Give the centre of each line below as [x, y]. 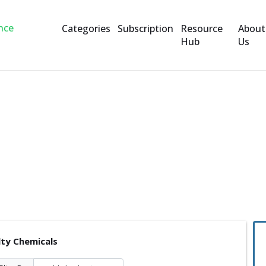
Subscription [145, 28]
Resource [201, 28]
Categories [86, 28]
